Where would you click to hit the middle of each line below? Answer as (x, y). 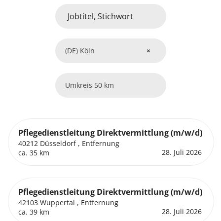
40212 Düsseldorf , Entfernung (69, 143)
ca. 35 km (34, 152)
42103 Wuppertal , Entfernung (69, 202)
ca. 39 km (34, 212)
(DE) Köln (80, 50)
